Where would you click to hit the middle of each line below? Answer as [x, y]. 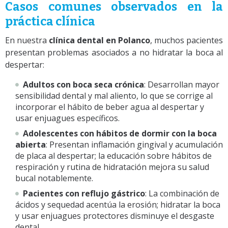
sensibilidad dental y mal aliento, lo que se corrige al [114, 95]
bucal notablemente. [54, 178]
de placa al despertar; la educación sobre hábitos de [113, 155]
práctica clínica [50, 21]
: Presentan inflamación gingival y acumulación [134, 144]
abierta [31, 144]
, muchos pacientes [187, 40]
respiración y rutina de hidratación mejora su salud [112, 167]
